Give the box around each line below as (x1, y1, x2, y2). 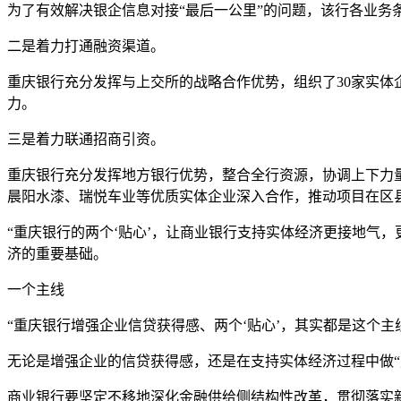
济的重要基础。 (7, 245, 107, 261)
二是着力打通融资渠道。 (7, 38, 165, 54)
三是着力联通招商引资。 (7, 131, 165, 147)
